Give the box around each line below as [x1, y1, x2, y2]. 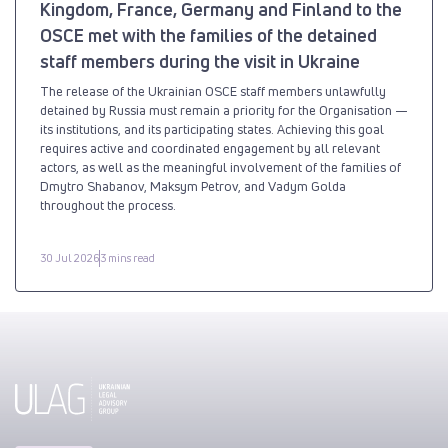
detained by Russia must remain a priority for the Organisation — [40, 100, 408, 119]
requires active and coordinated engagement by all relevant [40, 138, 380, 157]
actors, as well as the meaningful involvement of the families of [40, 157, 401, 176]
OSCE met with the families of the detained [40, 22, 377, 47]
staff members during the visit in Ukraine [40, 48, 360, 73]
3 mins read [100, 250, 155, 266]
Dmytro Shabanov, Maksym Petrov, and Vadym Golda [40, 176, 346, 195]
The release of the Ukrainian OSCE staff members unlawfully [40, 81, 386, 100]
